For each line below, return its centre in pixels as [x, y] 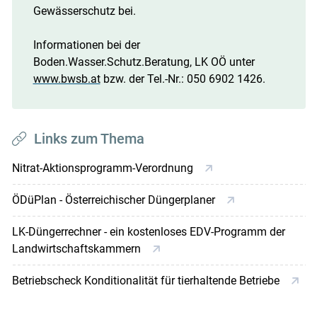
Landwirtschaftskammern [77, 249]
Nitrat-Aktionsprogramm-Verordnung [104, 168]
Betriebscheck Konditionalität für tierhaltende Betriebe [147, 281]
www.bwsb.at [67, 79]
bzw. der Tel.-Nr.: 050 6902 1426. [183, 79]
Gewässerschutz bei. [84, 11]
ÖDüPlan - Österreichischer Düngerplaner [115, 200]
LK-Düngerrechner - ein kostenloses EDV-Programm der [148, 232]
